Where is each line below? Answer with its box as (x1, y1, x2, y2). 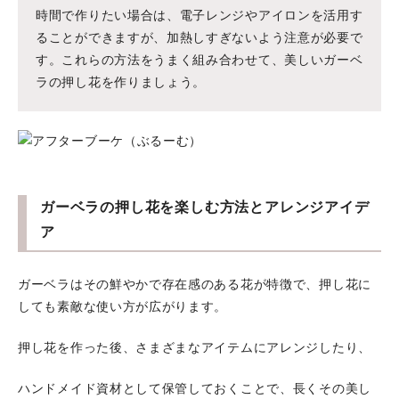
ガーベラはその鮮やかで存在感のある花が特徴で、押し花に (18, 278, 371, 291)
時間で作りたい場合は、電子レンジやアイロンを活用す (36, 9, 363, 22)
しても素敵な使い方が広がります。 (18, 300, 228, 313)
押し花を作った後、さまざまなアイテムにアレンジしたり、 (18, 341, 371, 354)
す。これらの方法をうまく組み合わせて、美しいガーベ (36, 53, 363, 67)
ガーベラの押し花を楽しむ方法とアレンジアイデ (40, 199, 370, 215)
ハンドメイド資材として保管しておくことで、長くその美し (18, 382, 371, 395)
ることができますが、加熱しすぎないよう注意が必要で (36, 31, 363, 45)
